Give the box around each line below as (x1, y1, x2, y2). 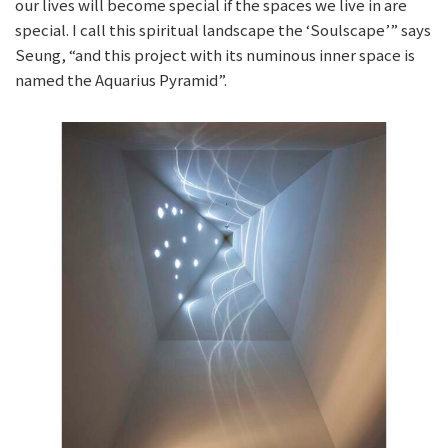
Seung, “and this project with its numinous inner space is (15, 44, 415, 66)
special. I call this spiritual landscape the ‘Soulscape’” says (15, 19, 431, 41)
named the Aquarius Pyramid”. (15, 69, 227, 91)
